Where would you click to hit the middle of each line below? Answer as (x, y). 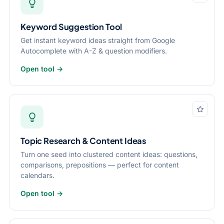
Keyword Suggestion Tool (71, 27)
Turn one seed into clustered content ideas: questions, (109, 154)
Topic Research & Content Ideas (83, 141)
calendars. (37, 175)
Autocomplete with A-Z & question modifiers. (94, 51)
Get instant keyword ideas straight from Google (98, 40)
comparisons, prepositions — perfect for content (100, 165)
